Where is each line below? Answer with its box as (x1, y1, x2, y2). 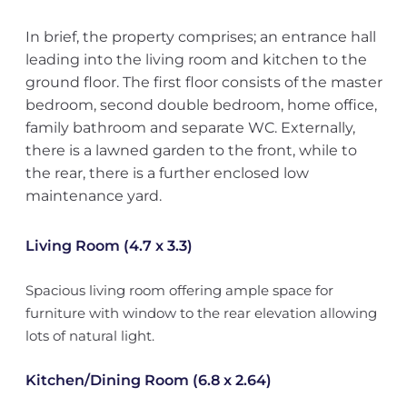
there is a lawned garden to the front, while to (25, 142, 357, 159)
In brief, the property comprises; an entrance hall (25, 28, 376, 45)
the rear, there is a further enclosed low (25, 164, 309, 182)
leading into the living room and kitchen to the (25, 51, 367, 68)
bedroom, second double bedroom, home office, (25, 96, 377, 114)
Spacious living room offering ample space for (25, 282, 333, 299)
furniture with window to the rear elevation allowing (25, 304, 377, 322)
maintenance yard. (25, 187, 162, 204)
